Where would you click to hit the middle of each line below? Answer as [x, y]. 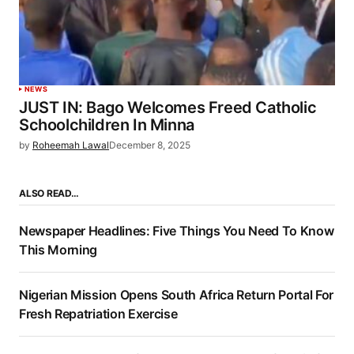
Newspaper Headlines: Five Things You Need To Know [177, 231]
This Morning [58, 250]
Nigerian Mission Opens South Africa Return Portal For [177, 295]
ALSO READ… [49, 194]
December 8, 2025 [150, 145]
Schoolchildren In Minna [107, 125]
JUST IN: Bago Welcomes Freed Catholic [168, 108]
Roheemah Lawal [71, 145]
